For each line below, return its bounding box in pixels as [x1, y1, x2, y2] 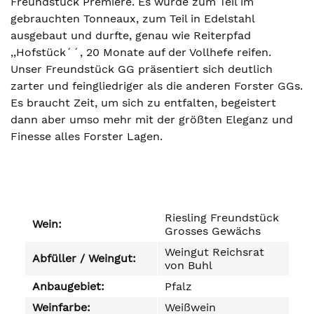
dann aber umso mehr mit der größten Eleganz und [11, 113, 293, 126]
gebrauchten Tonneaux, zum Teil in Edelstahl [11, 12, 254, 25]
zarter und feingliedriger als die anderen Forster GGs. [11, 79, 303, 93]
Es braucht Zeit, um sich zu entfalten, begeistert [11, 96, 276, 109]
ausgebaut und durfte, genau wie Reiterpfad [11, 29, 251, 42]
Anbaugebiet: [32, 280, 104, 293]
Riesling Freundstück [165, 211, 279, 224]
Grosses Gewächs [165, 224, 261, 238]
